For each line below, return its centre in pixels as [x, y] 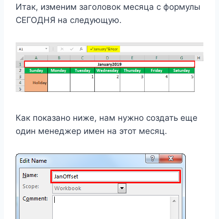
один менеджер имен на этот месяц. [91, 131]
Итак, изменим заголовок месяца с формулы [108, 7]
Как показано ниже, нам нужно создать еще [107, 118]
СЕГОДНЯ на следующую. [69, 20]
